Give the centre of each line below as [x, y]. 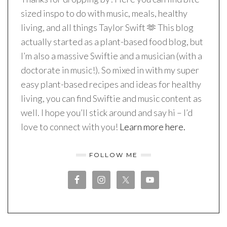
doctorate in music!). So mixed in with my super [110, 70]
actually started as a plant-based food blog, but [112, 42]
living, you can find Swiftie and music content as [111, 99]
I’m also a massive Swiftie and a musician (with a [111, 56]
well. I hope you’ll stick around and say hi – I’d [107, 113]
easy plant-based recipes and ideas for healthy [111, 84]
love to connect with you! [70, 127]
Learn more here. [153, 127]
